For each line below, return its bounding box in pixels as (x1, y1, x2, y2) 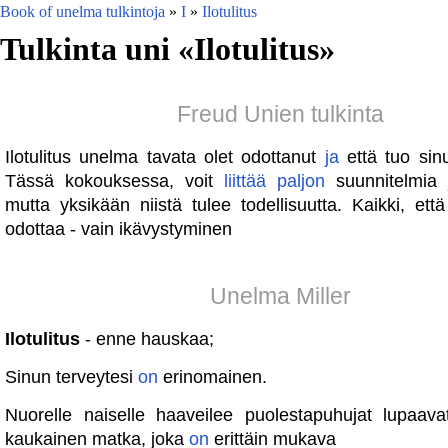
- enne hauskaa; (85, 329, 214, 349)
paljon (277, 171, 325, 191)
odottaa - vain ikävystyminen (5, 219, 232, 239)
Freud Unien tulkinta (176, 101, 384, 127)
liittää (224, 171, 266, 191)
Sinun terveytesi (5, 367, 138, 387)
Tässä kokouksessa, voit (5, 171, 224, 191)
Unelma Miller (209, 283, 351, 309)
